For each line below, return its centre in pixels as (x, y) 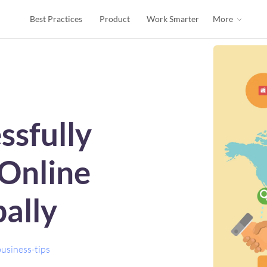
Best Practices (56, 18)
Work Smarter (173, 18)
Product (114, 18)
